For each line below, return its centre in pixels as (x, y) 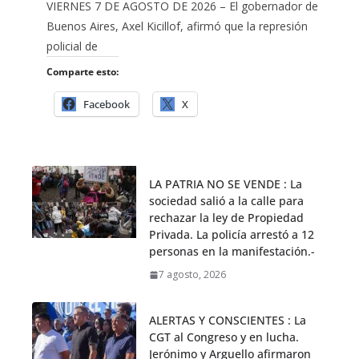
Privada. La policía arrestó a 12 (232, 235)
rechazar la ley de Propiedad (226, 218)
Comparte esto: (83, 72)
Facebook (107, 105)
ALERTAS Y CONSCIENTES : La (228, 321)
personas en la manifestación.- (232, 252)
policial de (72, 46)
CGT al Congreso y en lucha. (224, 337)
